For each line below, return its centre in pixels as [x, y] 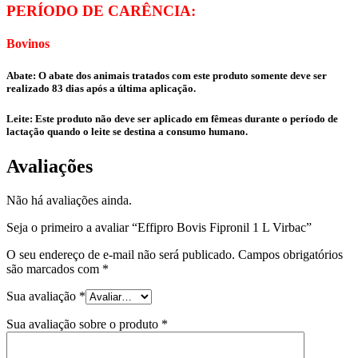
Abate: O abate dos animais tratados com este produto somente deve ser [167, 75]
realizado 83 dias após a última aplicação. [101, 88]
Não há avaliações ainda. [69, 200]
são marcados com [54, 268]
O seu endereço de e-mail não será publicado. [121, 254]
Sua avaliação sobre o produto [84, 324]
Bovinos [28, 44]
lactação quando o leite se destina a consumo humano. [127, 131]
